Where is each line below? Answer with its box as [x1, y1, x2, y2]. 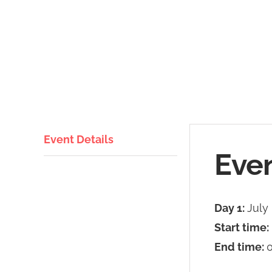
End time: [214, 240, 267, 253]
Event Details [44, 132, 114, 146]
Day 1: [214, 201, 247, 214]
